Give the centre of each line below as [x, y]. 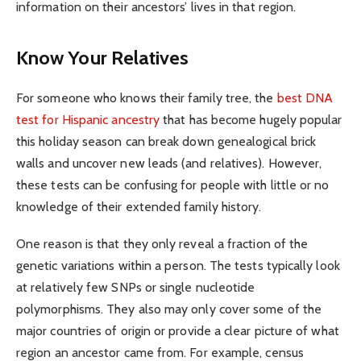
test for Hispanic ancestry [88, 120]
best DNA [305, 98]
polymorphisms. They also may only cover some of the [169, 309]
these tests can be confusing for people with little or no [173, 185]
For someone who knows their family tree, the [147, 98]
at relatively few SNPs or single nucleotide [136, 288]
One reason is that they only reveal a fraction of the [162, 244]
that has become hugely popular [251, 120]
